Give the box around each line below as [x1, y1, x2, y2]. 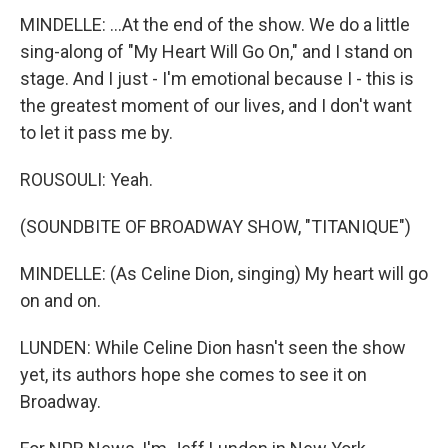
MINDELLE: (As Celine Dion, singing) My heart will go [20, 263, 428, 284]
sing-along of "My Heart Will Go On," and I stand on [20, 41, 413, 62]
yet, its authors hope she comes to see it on [20, 364, 367, 385]
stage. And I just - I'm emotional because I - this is [20, 68, 414, 89]
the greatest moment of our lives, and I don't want [20, 95, 412, 116]
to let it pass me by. [20, 122, 173, 143]
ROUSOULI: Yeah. [20, 169, 153, 190]
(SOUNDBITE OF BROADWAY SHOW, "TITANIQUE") [20, 216, 411, 237]
